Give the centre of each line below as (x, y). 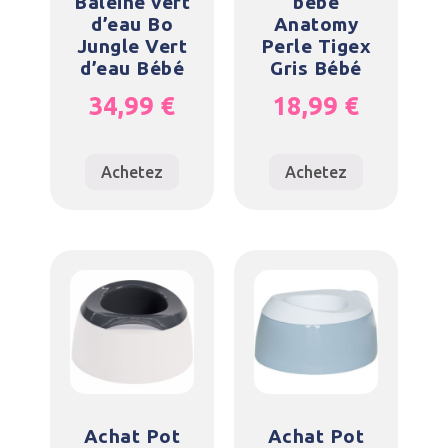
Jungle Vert (132, 45)
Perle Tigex (316, 45)
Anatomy (316, 23)
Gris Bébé (316, 67)
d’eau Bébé (132, 67)
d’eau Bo (132, 23)
